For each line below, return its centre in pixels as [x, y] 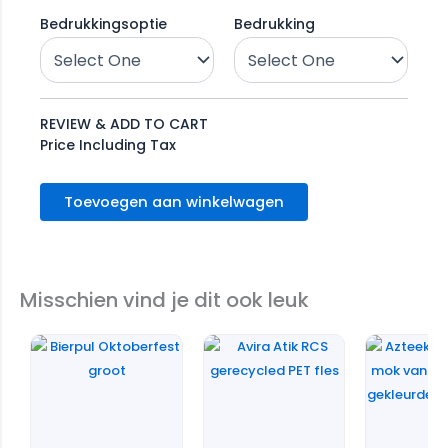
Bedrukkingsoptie [103, 24]
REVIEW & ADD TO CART [124, 124]
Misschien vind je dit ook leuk [164, 300]
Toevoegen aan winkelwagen [174, 202]
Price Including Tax [108, 145]
